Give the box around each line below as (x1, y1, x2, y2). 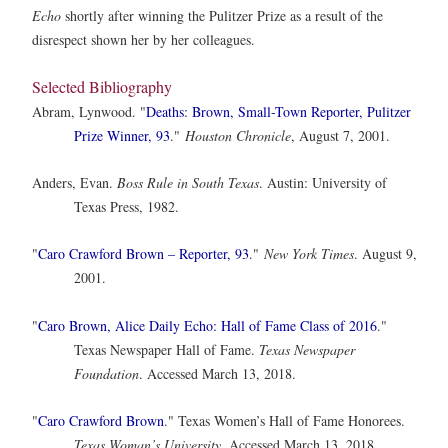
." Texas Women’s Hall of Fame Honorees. (164, 410, 405, 430)
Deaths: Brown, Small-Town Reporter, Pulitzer (146, 101, 411, 121)
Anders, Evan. (32, 172, 117, 192)
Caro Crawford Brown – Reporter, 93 (38, 244, 249, 264)
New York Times (264, 244, 354, 264)
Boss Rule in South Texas (117, 172, 259, 192)
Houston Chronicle (185, 125, 291, 145)
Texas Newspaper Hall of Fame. (74, 339, 259, 359)
